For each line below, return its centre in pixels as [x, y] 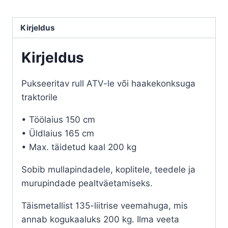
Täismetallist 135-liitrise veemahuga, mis [105, 206]
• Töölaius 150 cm [58, 120]
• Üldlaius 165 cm [58, 134]
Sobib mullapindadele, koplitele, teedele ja [108, 170]
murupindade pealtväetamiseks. [87, 183]
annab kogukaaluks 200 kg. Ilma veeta [100, 220]
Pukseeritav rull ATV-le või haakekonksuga [108, 84]
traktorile [39, 97]
